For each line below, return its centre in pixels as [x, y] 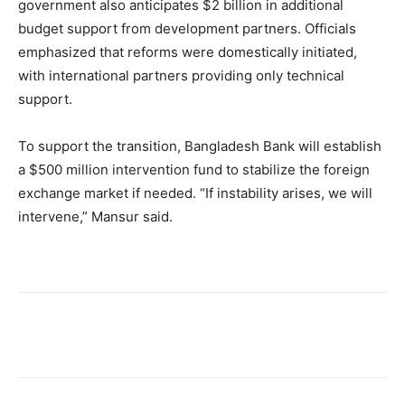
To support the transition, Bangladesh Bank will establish [200, 146]
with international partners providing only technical [181, 76]
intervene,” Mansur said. [95, 217]
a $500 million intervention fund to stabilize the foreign [194, 170]
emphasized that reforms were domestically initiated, [188, 52]
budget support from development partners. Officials [187, 29]
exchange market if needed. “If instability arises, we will [195, 193]
